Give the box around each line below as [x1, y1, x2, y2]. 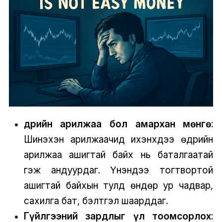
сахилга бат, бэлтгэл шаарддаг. [23, 194, 168, 207]
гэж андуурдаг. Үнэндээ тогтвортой [23, 164, 214, 176]
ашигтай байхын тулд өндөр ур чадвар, [23, 179, 214, 191]
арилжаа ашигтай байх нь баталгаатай [23, 148, 214, 161]
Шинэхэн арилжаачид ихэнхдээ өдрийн [23, 133, 214, 145]
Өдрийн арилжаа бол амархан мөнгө [23, 117, 212, 130]
